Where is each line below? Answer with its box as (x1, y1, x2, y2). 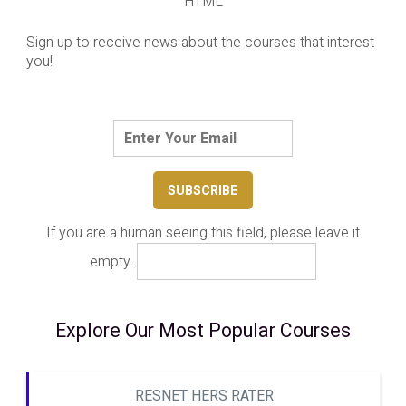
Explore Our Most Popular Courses (55, 317, 351, 346)
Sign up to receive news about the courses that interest (25, 31, 374, 53)
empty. (90, 250, 138, 273)
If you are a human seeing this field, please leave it (46, 221, 360, 244)
